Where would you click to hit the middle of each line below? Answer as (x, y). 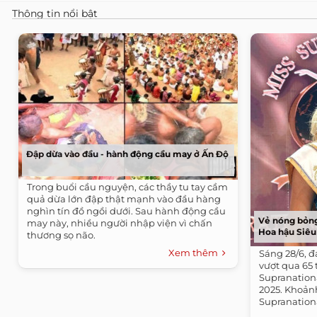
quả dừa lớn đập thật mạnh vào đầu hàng (124, 198)
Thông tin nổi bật (55, 13)
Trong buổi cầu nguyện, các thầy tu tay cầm (127, 186)
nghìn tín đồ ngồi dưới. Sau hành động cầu (126, 211)
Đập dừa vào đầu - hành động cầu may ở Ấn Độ (127, 154)
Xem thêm (195, 252)
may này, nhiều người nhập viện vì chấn (120, 223)
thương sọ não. (61, 235)
